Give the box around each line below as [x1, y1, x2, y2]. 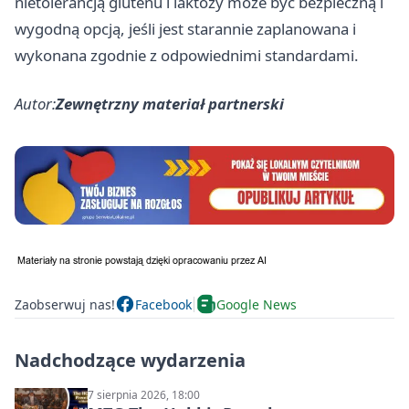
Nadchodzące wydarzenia [15, 348, 246, 373]
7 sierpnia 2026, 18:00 [88, 387, 200, 404]
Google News [216, 295, 297, 313]
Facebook [135, 295, 192, 313]
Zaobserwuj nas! [15, 295, 115, 313]
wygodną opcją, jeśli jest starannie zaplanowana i [15, 17, 356, 39]
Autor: [15, 92, 56, 114]
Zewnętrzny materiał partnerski [56, 92, 284, 114]
